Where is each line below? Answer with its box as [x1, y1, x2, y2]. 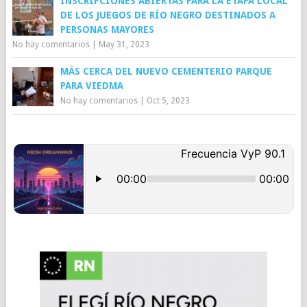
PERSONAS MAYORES [60, 24, 154, 35]
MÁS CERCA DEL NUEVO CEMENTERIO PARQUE [60, 66, 272, 77]
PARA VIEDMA [60, 80, 123, 91]
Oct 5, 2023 [146, 96, 190, 106]
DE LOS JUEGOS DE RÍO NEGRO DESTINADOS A [60, 10, 275, 21]
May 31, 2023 [98, 40, 149, 49]
